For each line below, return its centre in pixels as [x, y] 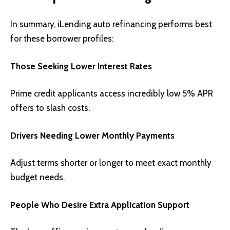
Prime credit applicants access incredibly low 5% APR [112, 94]
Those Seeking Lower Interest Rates [81, 66]
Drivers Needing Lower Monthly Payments [92, 135]
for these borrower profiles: [62, 39]
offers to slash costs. [50, 108]
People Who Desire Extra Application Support [100, 205]
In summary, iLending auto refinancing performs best [111, 24]
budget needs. [37, 177]
